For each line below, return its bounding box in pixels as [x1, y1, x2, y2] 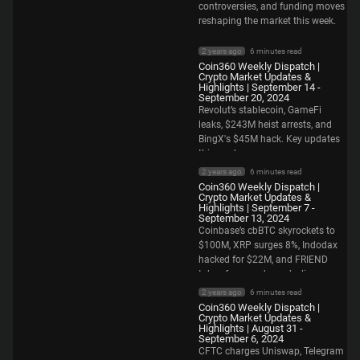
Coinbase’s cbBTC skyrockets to [198, 224, 335, 236]
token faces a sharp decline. [198, 268, 319, 280]
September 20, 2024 [198, 91, 289, 104]
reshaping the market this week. [198, 14, 336, 27]
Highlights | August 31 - [198, 321, 303, 334]
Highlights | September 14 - [198, 80, 321, 93]
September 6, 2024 [198, 332, 284, 345]
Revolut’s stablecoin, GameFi [198, 104, 321, 116]
